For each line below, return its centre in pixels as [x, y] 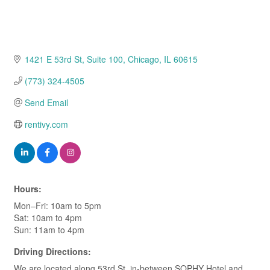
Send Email [46, 103]
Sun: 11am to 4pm [49, 230]
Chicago [143, 59]
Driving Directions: [52, 252]
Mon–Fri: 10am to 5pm [58, 206]
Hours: [28, 189]
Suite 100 [105, 59]
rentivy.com [46, 124]
